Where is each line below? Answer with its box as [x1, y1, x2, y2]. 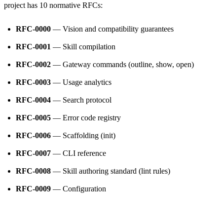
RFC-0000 [16, 24, 51, 33]
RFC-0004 [16, 95, 51, 104]
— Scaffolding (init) [51, 131, 115, 140]
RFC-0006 [16, 131, 51, 140]
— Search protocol [51, 95, 111, 104]
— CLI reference [51, 148, 106, 157]
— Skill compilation [51, 42, 115, 51]
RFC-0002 [16, 60, 51, 69]
